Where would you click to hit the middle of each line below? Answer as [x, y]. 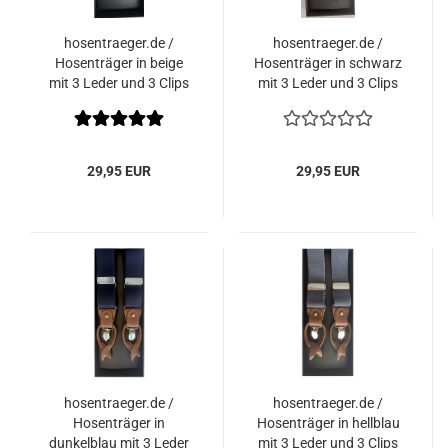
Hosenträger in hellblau [328, 423]
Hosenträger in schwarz [328, 63]
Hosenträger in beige [119, 63]
